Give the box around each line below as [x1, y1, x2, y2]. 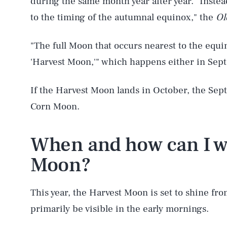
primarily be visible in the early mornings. [30, 203, 209, 215]
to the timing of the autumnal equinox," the [30, 11, 216, 23]
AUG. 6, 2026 [30, 196, 80, 206]
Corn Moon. [30, 100, 80, 112]
